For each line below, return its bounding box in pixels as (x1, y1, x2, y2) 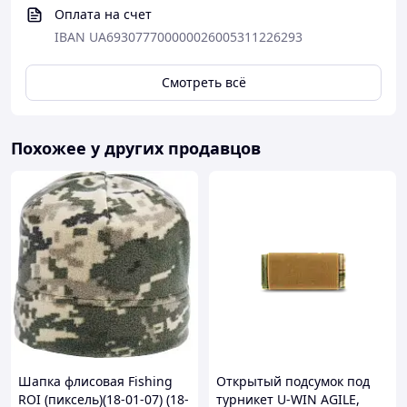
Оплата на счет (55, 5, 152, 23)
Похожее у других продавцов (11, 137, 261, 159)
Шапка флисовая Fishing (18, 372, 173, 390)
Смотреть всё (161, 74, 246, 91)
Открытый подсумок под (216, 372, 370, 390)
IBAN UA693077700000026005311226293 (55, 28, 303, 45)
